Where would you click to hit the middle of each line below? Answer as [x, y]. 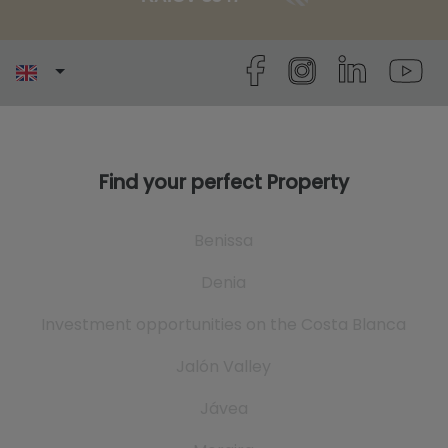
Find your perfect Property [224, 182]
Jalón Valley [224, 366]
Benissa [224, 240]
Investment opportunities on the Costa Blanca [224, 324]
